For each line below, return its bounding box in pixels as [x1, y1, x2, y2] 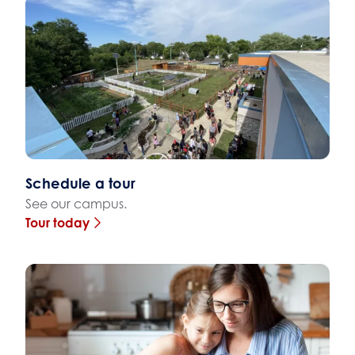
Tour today [25, 214, 90, 231]
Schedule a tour [25, 174, 136, 192]
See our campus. [25, 195, 127, 212]
